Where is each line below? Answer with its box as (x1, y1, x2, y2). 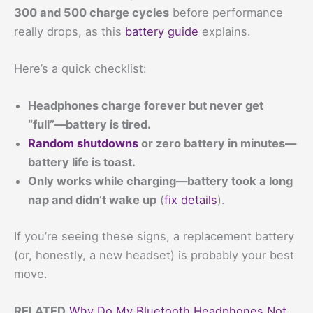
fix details (164, 193, 217, 208)
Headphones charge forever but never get (28, 99, 263, 113)
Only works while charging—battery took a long (28, 174, 293, 189)
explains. (198, 24, 251, 38)
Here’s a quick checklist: (14, 61, 147, 75)
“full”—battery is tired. (28, 117, 151, 132)
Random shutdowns (28, 136, 138, 151)
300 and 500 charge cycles (14, 5, 169, 20)
